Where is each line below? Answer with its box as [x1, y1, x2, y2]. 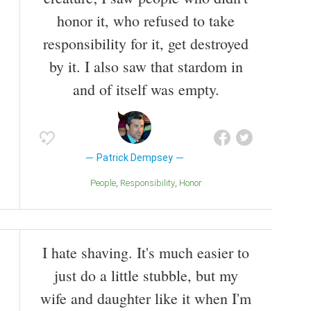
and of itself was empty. [72, 79, 219, 100]
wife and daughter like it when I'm [40, 287, 251, 308]
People [95, 178, 116, 189]
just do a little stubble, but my [53, 264, 238, 285]
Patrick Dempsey [96, 152, 173, 164]
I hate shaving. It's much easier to [42, 242, 249, 262]
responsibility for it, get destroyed [43, 33, 249, 54]
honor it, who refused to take [57, 10, 235, 31]
